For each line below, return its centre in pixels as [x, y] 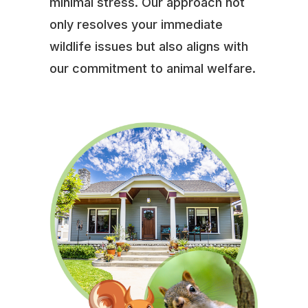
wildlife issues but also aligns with [148, 46]
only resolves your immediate [136, 24]
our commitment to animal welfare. [152, 68]
